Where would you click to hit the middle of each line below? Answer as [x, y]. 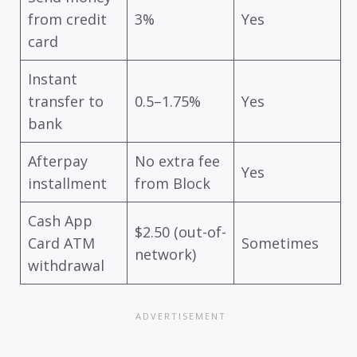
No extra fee [177, 161]
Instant [53, 79]
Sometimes [280, 243]
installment [67, 184]
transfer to [66, 102]
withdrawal [66, 266]
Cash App [60, 221]
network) [165, 255]
